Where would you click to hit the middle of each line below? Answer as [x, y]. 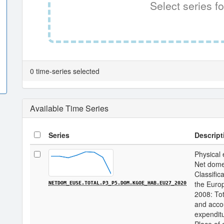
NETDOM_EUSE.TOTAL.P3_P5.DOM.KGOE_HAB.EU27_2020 [117, 183]
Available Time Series [69, 108]
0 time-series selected [65, 71]
